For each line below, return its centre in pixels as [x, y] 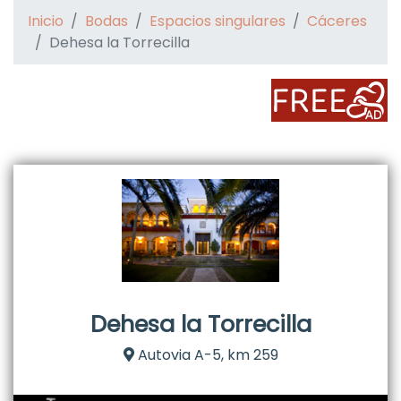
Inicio [46, 21]
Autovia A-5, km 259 [206, 355]
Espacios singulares [218, 21]
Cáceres [337, 21]
